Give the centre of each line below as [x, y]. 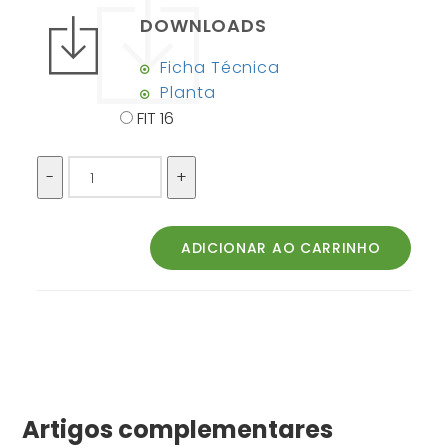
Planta [188, 93]
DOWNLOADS [203, 26]
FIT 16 [156, 119]
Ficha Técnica [220, 68]
